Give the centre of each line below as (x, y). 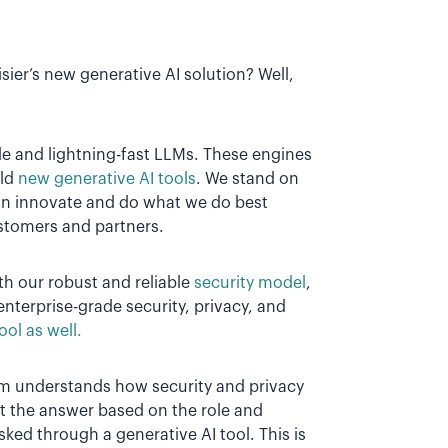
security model (250, 282)
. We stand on (247, 178)
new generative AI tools (107, 178)
